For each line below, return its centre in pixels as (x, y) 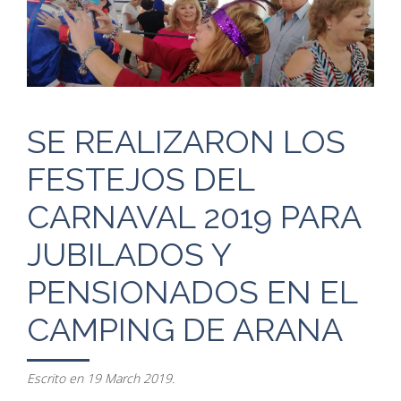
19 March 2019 (129, 379)
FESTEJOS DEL (141, 179)
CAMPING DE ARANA (185, 330)
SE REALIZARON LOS (186, 142)
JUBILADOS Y (129, 255)
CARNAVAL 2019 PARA (194, 217)
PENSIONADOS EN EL (192, 292)
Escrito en (57, 379)
